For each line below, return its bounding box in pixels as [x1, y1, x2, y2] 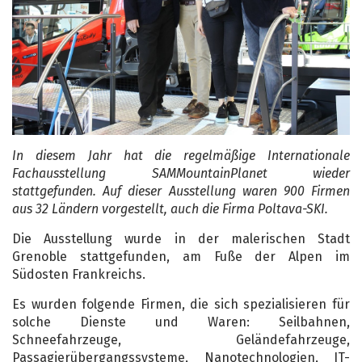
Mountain [175, 165, 230, 181]
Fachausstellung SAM [12, 165, 176, 181]
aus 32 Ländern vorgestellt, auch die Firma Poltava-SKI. [12, 200, 328, 217]
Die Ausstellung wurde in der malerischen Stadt [12, 230, 350, 246]
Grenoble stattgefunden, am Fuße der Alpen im [12, 248, 350, 264]
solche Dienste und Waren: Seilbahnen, [12, 314, 350, 330]
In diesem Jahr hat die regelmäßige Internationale [12, 147, 350, 163]
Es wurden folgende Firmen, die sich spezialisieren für [12, 296, 350, 312]
